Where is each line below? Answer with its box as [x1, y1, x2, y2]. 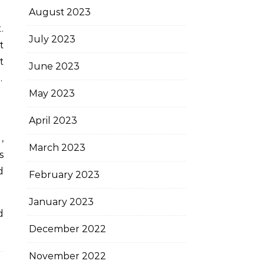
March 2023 [29, 142, 85, 153]
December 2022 [29, 223, 106, 235]
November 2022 [29, 250, 106, 262]
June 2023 [29, 61, 80, 72]
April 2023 [29, 115, 77, 126]
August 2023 [29, 6, 91, 18]
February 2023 [29, 169, 100, 180]
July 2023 [29, 34, 75, 45]
